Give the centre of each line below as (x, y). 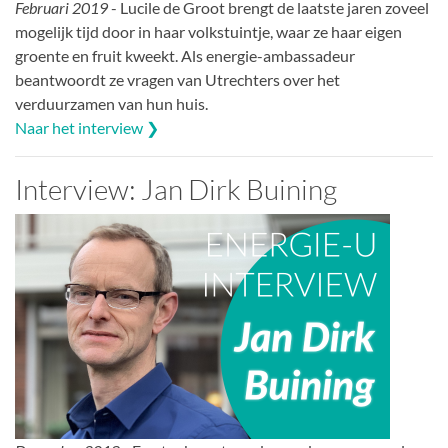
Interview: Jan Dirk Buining (176, 189)
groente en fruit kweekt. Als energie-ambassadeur (185, 55)
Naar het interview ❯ (87, 127)
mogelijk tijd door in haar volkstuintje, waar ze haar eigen (208, 31)
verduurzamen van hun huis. (111, 103)
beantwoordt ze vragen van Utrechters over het (177, 79)
